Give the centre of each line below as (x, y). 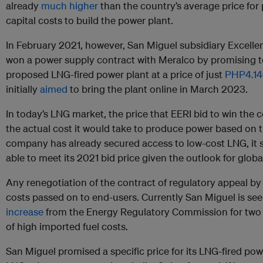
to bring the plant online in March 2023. (158, 89)
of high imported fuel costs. (67, 227)
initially (23, 89)
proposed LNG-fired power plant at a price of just (115, 75)
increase (25, 212)
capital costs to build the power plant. (90, 21)
